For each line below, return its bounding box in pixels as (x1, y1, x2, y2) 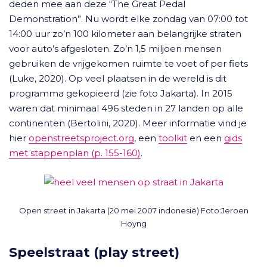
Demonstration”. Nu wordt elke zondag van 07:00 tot (9, 13, 248, 24)
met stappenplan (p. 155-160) (9, 147, 141, 159)
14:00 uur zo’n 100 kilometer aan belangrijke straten (9, 28, 241, 39)
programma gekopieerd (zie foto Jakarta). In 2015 (9, 88, 232, 99)
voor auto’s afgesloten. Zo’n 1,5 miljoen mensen (9, 43, 222, 54)
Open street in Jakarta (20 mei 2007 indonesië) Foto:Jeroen (18, 206, 249, 215)
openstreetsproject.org (29, 132, 134, 144)
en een (187, 132, 224, 144)
